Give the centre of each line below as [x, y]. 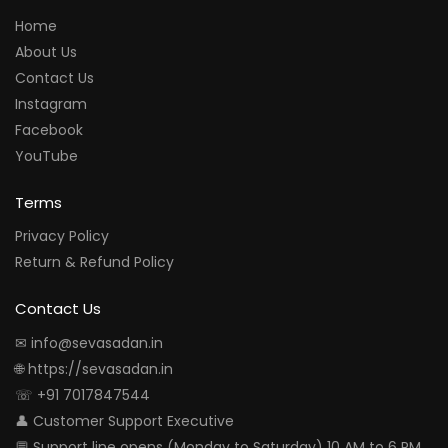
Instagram [51, 103]
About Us [46, 51]
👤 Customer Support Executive [124, 420]
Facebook [49, 129]
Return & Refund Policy [94, 262]
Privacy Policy [62, 236]
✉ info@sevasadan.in [89, 342]
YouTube [46, 155]
